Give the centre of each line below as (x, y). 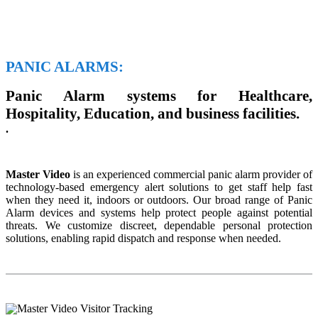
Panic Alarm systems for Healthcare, (159, 96)
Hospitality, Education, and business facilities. (153, 114)
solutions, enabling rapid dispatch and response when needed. (143, 238)
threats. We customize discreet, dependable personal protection (159, 226)
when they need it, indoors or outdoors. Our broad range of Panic (159, 200)
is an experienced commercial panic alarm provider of (191, 175)
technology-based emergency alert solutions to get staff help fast (159, 187)
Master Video (38, 175)
